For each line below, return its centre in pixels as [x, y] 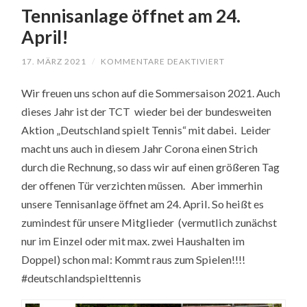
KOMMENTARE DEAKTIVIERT [163, 62]
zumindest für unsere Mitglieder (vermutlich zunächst [149, 223]
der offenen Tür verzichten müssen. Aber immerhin [142, 186]
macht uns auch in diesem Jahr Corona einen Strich [140, 149]
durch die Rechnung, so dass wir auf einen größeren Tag [151, 167]
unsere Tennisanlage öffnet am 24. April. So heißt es [143, 204]
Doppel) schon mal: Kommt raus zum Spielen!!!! [135, 260]
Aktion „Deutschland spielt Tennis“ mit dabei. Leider [146, 130]
